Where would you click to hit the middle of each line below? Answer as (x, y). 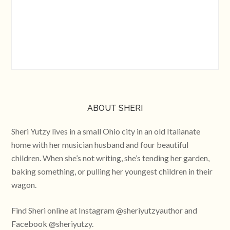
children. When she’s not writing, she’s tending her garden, (111, 158)
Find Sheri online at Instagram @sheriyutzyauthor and (104, 210)
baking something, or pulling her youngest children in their (112, 171)
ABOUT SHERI (115, 108)
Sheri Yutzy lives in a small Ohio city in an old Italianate (106, 131)
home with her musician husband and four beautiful (100, 145)
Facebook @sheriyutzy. (53, 224)
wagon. (24, 185)
